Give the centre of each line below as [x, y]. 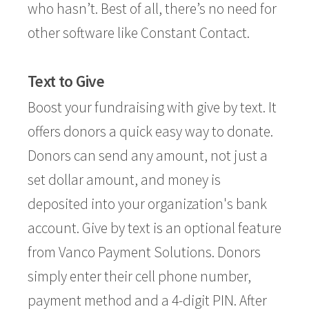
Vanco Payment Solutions [135, 252]
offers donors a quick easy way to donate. [150, 131]
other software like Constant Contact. [139, 33]
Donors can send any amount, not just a [148, 156]
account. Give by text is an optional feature [154, 228]
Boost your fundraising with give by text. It [152, 107]
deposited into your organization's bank [147, 204]
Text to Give [66, 81]
